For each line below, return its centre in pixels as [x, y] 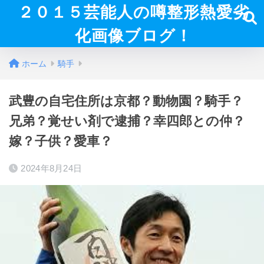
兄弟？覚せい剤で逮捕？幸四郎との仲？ [127, 121]
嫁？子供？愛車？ [61, 141]
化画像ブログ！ [133, 35]
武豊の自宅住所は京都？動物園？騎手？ [126, 101]
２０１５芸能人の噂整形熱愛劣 [133, 12]
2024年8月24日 [52, 168]
